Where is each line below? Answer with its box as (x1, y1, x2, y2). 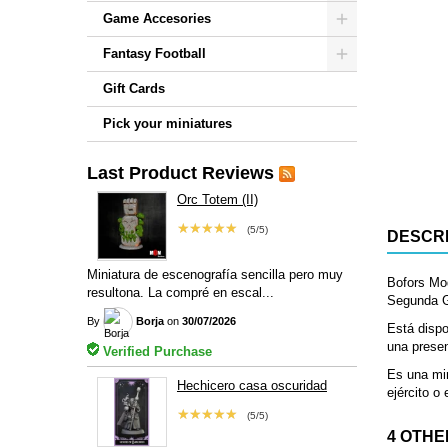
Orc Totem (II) (176, 192, 258, 207)
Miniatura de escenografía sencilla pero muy (87, 266, 343, 282)
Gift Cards (103, 81, 165, 96)
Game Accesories (103, 11, 211, 26)
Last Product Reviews (87, 163, 274, 183)
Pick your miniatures (103, 116, 232, 131)
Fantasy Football (103, 46, 206, 61)
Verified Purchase (99, 343, 212, 359)
